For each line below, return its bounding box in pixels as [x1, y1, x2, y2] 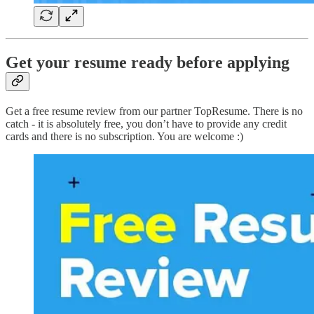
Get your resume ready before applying [6, 53, 289, 71]
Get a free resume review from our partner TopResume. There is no [6, 104, 303, 117]
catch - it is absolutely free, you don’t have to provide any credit [6, 117, 287, 130]
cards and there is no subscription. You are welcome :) [6, 130, 243, 142]
